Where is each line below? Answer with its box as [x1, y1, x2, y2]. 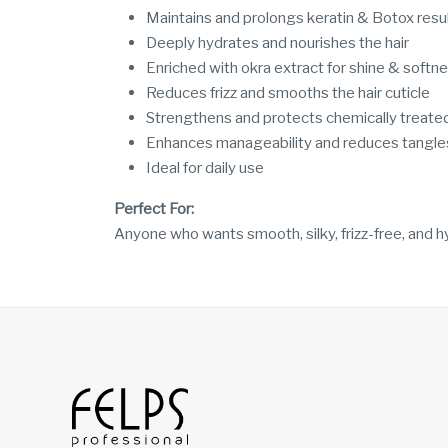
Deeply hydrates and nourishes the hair [146, 34, 409, 53]
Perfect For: [114, 200, 194, 219]
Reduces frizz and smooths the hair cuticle [146, 84, 430, 103]
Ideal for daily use [146, 159, 264, 178]
